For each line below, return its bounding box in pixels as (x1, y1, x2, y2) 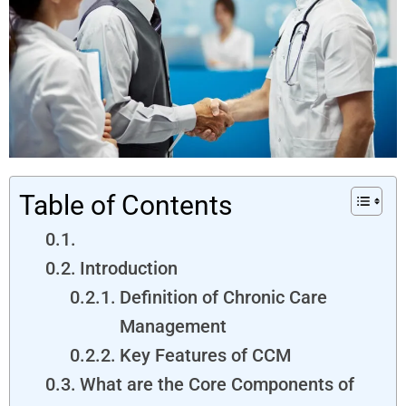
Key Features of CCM (119, 343, 291, 366)
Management (119, 314, 227, 337)
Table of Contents (19, 188, 232, 221)
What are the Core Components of (79, 372, 354, 395)
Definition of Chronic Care (119, 285, 327, 308)
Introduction (79, 256, 178, 279)
